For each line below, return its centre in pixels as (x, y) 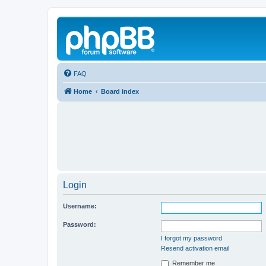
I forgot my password (191, 238)
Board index (120, 91)
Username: (80, 206)
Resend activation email (195, 248)
